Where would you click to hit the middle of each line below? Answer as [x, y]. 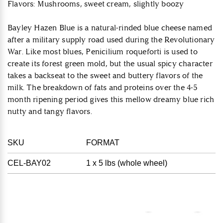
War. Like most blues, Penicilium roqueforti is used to [103, 52]
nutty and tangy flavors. [51, 111]
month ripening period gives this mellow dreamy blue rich [111, 100]
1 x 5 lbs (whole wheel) [127, 163]
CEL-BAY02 [29, 163]
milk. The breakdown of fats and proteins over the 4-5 [103, 88]
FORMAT [103, 143]
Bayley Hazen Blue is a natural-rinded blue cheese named [110, 28]
